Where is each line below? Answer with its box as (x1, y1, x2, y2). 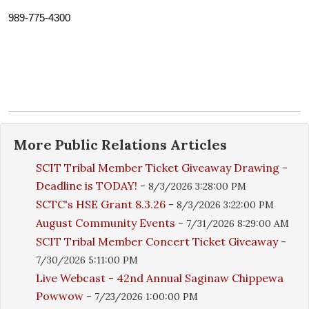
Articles (167, 136, 227, 153)
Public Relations (55, 136, 167, 153)
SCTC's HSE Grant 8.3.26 (36, 197, 166, 211)
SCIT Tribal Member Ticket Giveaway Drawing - (36, 161, 288, 175)
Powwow (36, 289, 83, 303)
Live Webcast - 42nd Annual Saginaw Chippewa (36, 271, 283, 285)
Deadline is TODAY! (36, 179, 137, 192)
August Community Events (36, 216, 178, 230)
